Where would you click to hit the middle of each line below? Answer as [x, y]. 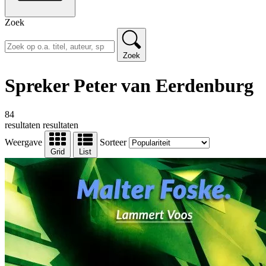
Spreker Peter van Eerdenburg [129, 85]
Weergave [23, 142]
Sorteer [113, 142]
